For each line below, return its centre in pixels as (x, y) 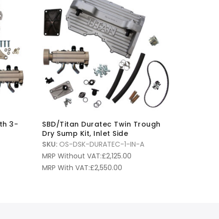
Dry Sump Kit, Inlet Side (85, 133)
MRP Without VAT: (72, 156)
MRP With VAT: (66, 167)
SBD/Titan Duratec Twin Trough (101, 124)
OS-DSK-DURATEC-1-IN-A (102, 144)
